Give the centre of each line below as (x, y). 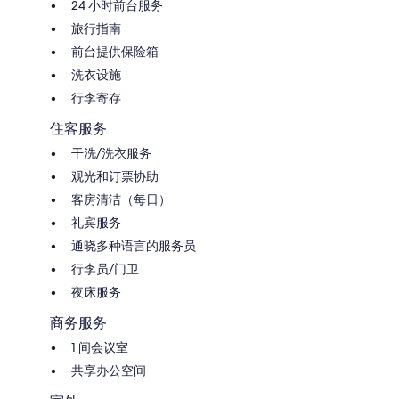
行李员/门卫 (105, 269)
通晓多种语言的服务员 (134, 245)
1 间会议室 (100, 347)
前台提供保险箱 (115, 51)
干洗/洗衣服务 (111, 153)
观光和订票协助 (115, 176)
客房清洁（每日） (121, 199)
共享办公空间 (109, 370)
